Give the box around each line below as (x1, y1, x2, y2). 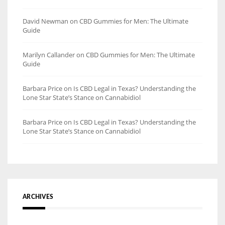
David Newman (23, 16, 68, 26)
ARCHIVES (23, 193, 53, 200)
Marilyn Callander (23, 50, 75, 59)
